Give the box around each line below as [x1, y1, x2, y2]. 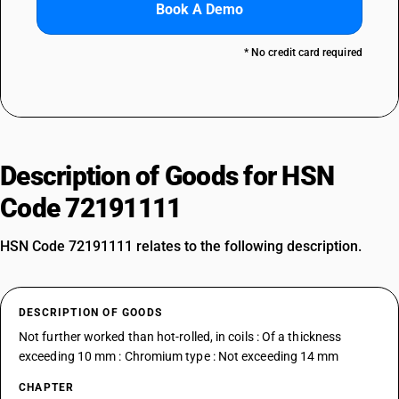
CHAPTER [19, 381, 75, 394]
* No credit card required [243, 46, 362, 59]
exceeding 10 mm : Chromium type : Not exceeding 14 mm [19, 349, 339, 363]
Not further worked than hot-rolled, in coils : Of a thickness [19, 330, 342, 344]
